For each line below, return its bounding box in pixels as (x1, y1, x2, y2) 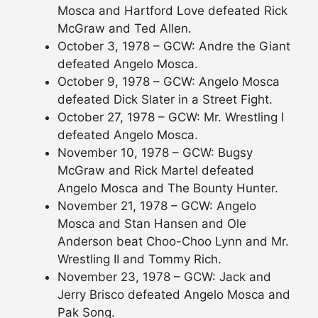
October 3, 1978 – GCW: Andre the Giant (57, 39, 290, 54)
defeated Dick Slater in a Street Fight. (57, 92, 273, 107)
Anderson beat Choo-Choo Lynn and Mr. (57, 234, 289, 249)
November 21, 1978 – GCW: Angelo (57, 199, 256, 214)
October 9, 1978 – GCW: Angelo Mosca (57, 75, 280, 89)
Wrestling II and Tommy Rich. (57, 252, 221, 267)
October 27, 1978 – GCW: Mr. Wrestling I (57, 110, 284, 125)
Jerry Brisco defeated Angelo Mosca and (57, 287, 290, 302)
